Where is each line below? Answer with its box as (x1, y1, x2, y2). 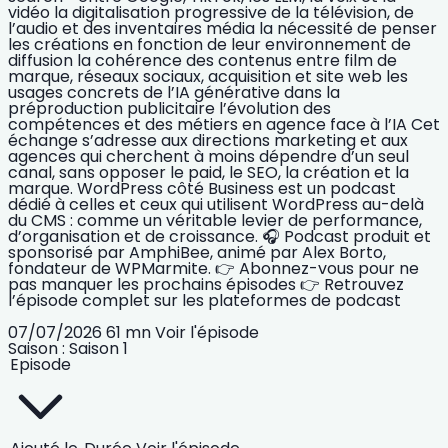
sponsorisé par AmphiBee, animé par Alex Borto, (8, 240, 386, 264)
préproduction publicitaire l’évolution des (8, 96, 331, 120)
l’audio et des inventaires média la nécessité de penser (8, 16, 437, 40)
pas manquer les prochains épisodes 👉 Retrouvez (8, 272, 404, 296)
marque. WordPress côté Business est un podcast (8, 176, 396, 200)
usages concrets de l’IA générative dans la (8, 80, 340, 104)
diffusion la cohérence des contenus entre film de (8, 48, 397, 72)
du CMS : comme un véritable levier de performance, (8, 208, 422, 232)
